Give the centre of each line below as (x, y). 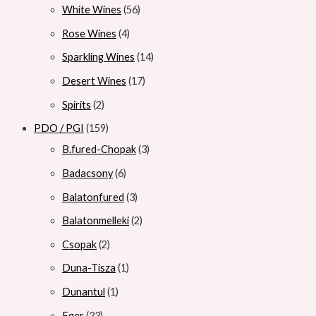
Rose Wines (89, 33)
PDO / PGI (59, 128)
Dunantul (84, 292)
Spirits (77, 104)
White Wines (92, 10)
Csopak (79, 244)
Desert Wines (94, 80)
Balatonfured (93, 197)
